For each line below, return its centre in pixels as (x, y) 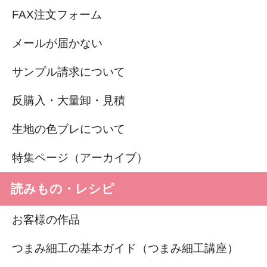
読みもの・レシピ (63, 188)
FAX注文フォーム (57, 14)
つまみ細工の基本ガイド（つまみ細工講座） (125, 248)
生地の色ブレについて (69, 129)
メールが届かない (57, 43)
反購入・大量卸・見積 (69, 100)
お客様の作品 (46, 219)
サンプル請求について (69, 72)
